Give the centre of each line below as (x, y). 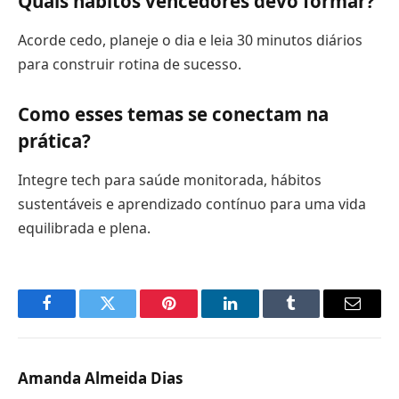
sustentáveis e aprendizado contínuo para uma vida (192, 204)
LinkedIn (258, 317)
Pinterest (196, 317)
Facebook (76, 317)
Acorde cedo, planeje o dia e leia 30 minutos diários (190, 40)
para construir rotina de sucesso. (130, 64)
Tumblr (313, 317)
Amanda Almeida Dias (100, 378)
